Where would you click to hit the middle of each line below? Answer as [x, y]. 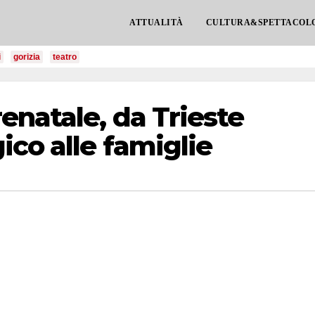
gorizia [27, 57]
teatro [65, 57]
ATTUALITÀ [156, 22]
